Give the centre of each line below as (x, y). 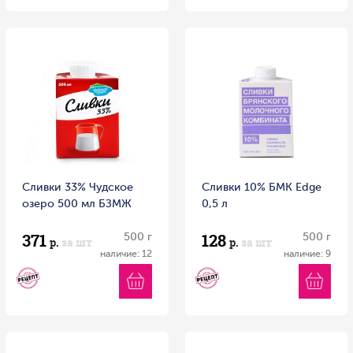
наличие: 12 (126, 253)
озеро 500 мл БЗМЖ (77, 203)
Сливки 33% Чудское (78, 186)
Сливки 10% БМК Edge (261, 186)
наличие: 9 (307, 253)
